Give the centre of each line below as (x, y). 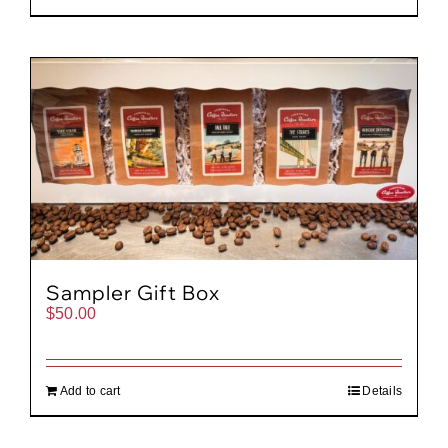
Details (382, 390)
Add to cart (90, 390)
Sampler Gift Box (133, 292)
